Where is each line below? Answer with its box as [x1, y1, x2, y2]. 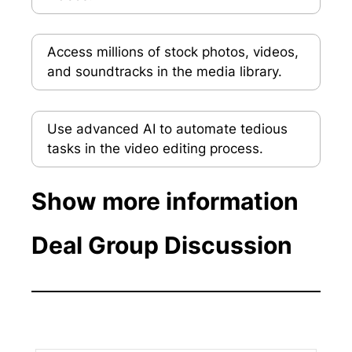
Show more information [31, 187, 299, 216]
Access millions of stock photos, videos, [46, 44, 299, 60]
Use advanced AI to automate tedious [46, 120, 288, 137]
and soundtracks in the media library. [46, 64, 282, 80]
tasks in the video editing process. [46, 140, 263, 156]
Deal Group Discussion [31, 231, 292, 260]
